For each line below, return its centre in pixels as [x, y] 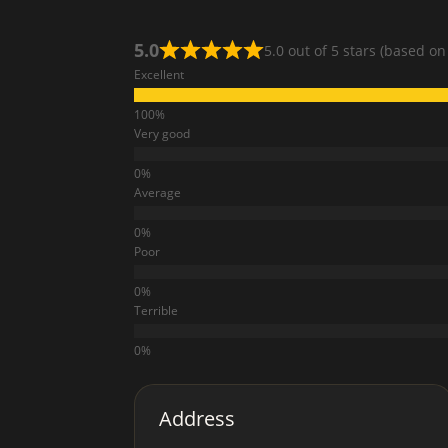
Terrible [156, 310]
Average [158, 192]
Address [197, 418]
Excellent [159, 74]
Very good [162, 133]
